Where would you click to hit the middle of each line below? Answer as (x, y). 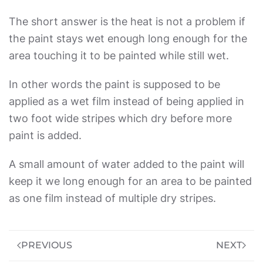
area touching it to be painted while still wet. (119, 55)
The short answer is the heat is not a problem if (127, 21)
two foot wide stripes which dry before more (120, 118)
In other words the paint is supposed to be (114, 84)
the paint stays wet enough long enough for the (128, 38)
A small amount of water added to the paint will (127, 164)
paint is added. (45, 135)
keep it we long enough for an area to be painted (130, 181)
